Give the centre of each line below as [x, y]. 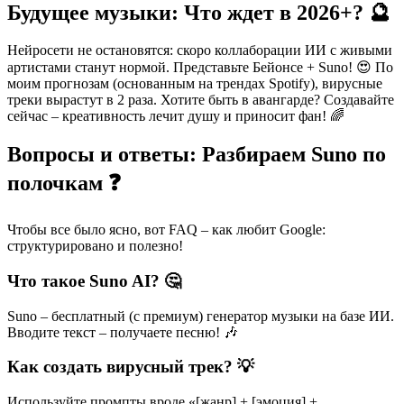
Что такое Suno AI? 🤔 [94, 281]
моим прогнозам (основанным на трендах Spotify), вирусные [195, 84]
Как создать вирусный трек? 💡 [131, 367]
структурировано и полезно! [95, 246]
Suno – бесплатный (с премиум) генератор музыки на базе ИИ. [201, 316]
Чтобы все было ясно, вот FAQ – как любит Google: [166, 230]
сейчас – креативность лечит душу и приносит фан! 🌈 [176, 116]
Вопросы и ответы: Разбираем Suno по [197, 155]
